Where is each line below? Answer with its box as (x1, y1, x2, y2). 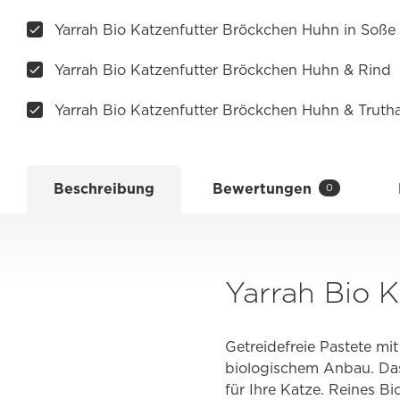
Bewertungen (212, 179, 312, 197)
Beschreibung (54, 179, 154, 197)
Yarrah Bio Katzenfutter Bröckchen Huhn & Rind (54, 61, 391, 79)
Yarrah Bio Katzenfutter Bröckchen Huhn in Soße (54, 21, 396, 38)
